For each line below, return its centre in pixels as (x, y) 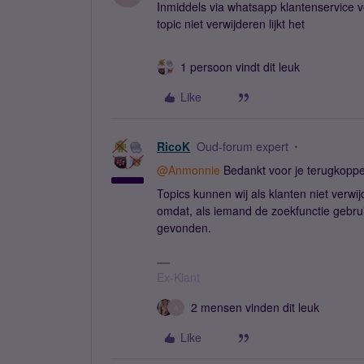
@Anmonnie (188, 170)
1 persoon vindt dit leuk (240, 67)
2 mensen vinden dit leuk (255, 307)
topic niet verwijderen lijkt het (231, 24)
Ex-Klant (178, 277)
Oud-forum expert (243, 146)
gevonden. (184, 227)
